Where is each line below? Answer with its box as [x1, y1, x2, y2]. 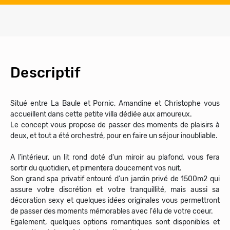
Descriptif [10, 64, 81, 81]
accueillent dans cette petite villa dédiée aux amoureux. [10, 110, 192, 119]
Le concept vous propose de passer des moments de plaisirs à [10, 121, 220, 129]
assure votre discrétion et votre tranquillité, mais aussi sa [10, 185, 220, 194]
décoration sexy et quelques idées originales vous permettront [10, 196, 220, 205]
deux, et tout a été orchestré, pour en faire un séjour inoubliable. [10, 131, 218, 140]
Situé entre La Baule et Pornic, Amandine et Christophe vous [10, 99, 220, 108]
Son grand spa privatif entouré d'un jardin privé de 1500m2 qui [10, 175, 220, 183]
